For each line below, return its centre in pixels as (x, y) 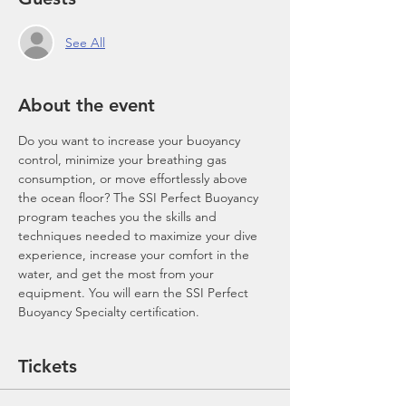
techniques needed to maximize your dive (140, 236)
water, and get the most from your (118, 274)
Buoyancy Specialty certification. (109, 312)
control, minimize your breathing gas (124, 159)
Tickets (48, 366)
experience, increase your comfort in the (135, 255)
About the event (87, 105)
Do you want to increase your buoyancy (131, 140)
